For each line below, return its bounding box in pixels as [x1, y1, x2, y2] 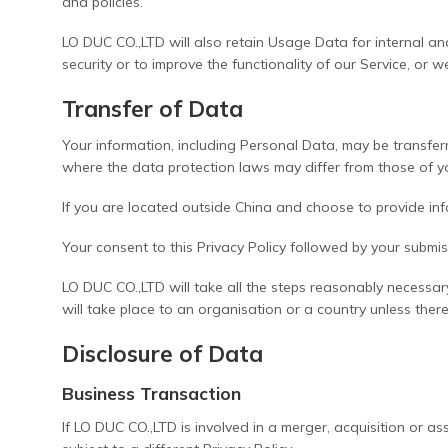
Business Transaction [62, 381, 241, 404]
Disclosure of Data [62, 338, 263, 368]
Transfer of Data [62, 93, 243, 123]
